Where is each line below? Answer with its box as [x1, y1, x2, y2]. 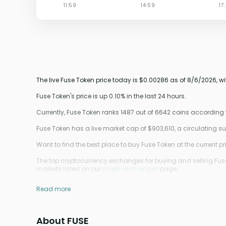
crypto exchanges [102, 164, 158, 173]
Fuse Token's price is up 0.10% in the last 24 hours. [36, 92, 186, 100]
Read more [36, 185, 71, 193]
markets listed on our [36, 164, 102, 173]
